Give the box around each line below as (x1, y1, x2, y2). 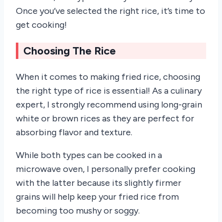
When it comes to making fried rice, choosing (16, 71, 200, 83)
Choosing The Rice (23, 44, 116, 58)
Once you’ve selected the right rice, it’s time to (16, 5, 205, 17)
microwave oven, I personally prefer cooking (16, 164, 195, 175)
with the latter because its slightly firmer (16, 177, 181, 189)
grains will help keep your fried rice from (16, 191, 179, 203)
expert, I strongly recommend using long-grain (16, 99, 202, 111)
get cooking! (16, 19, 67, 31)
